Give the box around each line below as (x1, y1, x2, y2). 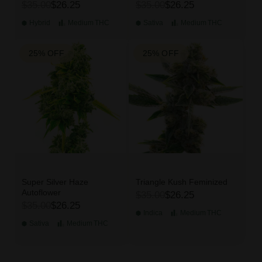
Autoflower (21, 188, 61, 198)
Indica (143, 209, 163, 218)
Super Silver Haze (21, 177, 88, 187)
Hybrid (29, 19, 50, 27)
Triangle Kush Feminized (136, 177, 227, 187)
